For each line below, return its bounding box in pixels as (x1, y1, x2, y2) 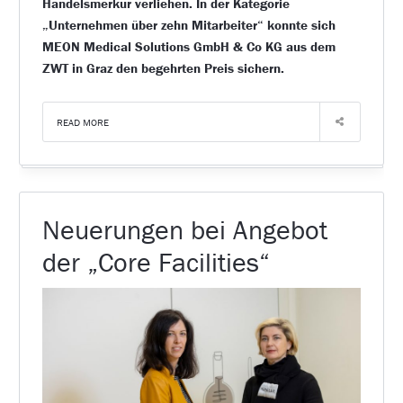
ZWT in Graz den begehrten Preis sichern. (41, 59, 284, 77)
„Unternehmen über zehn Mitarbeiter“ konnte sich (41, 16, 336, 34)
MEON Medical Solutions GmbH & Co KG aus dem (41, 38, 336, 56)
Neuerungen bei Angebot (41, 213, 327, 247)
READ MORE (56, 116, 109, 130)
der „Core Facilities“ (41, 246, 270, 280)
